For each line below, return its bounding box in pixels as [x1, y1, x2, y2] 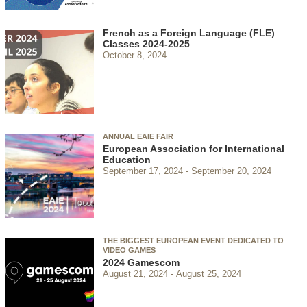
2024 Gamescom [103, 257, 180, 269]
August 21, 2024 [103, 268, 168, 279]
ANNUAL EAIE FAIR [103, 132, 173, 141]
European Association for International [103, 143, 284, 155]
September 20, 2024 [191, 165, 271, 176]
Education [103, 154, 151, 166]
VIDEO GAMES [103, 245, 156, 254]
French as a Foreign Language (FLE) [103, 27, 275, 39]
